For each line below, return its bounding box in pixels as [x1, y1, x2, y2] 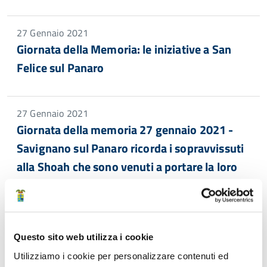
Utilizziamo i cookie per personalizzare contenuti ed [14, 250, 228, 261]
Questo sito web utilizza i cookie [14, 232, 154, 243]
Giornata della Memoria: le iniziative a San [17, 40, 232, 58]
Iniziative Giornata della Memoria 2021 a [17, 238, 225, 256]
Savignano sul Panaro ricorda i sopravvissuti [17, 139, 244, 157]
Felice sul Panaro [17, 58, 104, 77]
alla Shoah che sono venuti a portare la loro [17, 157, 238, 176]
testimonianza [17, 176, 91, 194]
